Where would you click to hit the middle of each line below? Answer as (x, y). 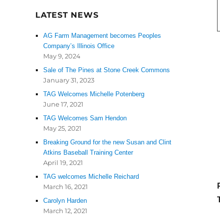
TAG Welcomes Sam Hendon (85, 118)
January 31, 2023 (69, 80)
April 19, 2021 (63, 163)
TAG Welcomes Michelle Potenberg (94, 94)
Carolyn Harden (65, 201)
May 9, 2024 (62, 56)
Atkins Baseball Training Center (88, 152)
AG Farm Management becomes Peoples (102, 36)
